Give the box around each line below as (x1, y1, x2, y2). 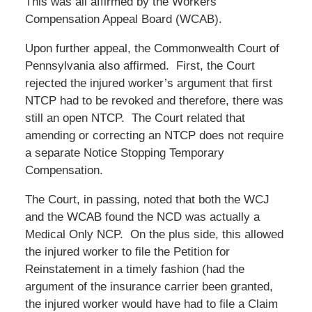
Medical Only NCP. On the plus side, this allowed (24, 227, 283, 241)
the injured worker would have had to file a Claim (24, 297, 278, 311)
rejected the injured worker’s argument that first (24, 76, 272, 90)
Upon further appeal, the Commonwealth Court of (24, 41, 279, 55)
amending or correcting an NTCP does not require (24, 128, 283, 142)
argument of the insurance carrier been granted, (24, 279, 273, 293)
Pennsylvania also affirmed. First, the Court (24, 58, 255, 72)
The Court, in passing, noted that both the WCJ (24, 192, 270, 206)
